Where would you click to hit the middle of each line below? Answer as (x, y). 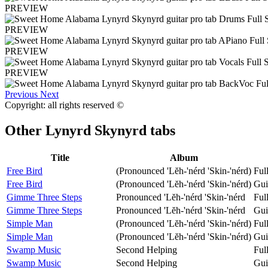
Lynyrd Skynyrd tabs (110, 130)
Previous (21, 94)
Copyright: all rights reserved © (64, 105)
